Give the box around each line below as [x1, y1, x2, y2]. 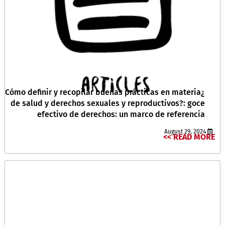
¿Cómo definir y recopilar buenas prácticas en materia [5, 87, 201, 97]
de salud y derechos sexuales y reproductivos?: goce [11, 98, 205, 108]
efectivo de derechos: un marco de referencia [37, 109, 205, 119]
